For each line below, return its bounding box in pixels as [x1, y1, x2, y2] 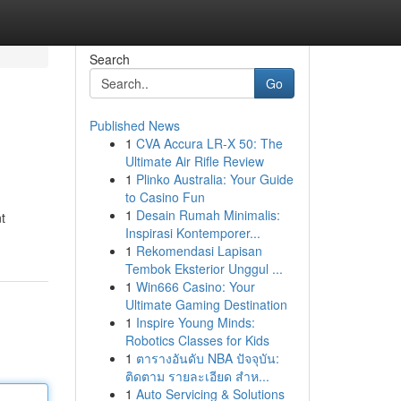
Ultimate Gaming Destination [124, 295, 287, 313]
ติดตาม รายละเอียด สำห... [124, 367, 269, 385]
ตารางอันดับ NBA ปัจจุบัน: [135, 349, 279, 367]
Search [89, 50, 130, 68]
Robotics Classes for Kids [124, 331, 269, 349]
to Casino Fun [124, 188, 205, 206]
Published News [89, 116, 180, 134]
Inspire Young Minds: [135, 313, 255, 331]
